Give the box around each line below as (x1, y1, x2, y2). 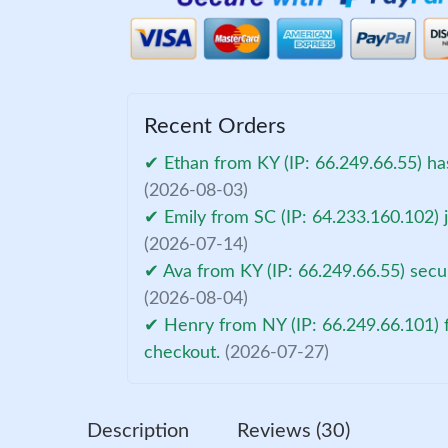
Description (86, 420, 189, 441)
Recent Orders (144, 114, 287, 137)
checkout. (144, 343, 226, 362)
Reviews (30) (236, 420, 350, 441)
